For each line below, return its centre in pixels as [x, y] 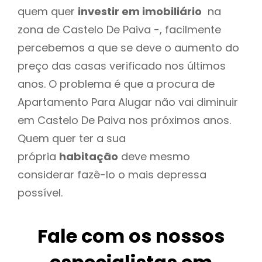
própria [38, 156]
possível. [40, 192]
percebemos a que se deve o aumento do [128, 47]
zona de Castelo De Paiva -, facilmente [119, 29]
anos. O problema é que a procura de [116, 84]
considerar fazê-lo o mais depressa [112, 174]
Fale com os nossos [131, 236]
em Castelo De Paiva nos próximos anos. [124, 120]
